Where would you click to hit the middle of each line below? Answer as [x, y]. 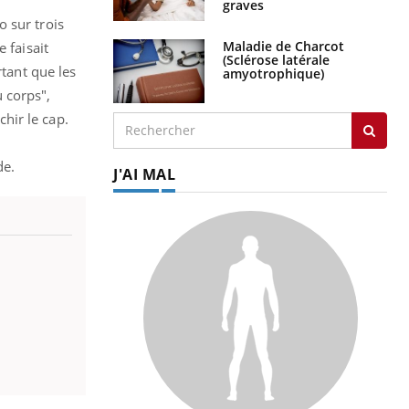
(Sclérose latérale [276, 59]
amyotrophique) [273, 73]
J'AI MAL [144, 174]
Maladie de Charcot [283, 46]
